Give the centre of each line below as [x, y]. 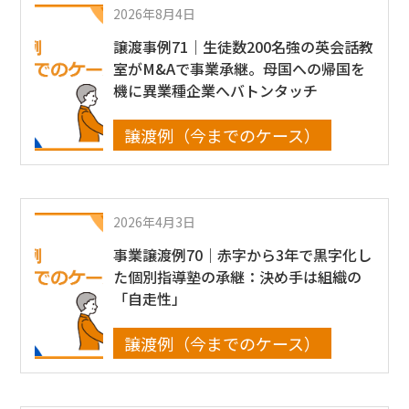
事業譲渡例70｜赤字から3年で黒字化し [242, 255]
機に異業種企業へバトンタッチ [215, 91]
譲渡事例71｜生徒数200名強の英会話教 [243, 47]
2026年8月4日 [154, 14]
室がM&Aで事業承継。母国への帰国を [239, 69]
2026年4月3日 [154, 222]
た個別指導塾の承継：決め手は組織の [237, 277]
